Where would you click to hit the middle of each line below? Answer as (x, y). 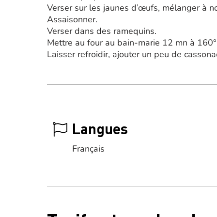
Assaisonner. (72, 19)
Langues (100, 128)
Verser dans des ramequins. (102, 31)
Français (88, 149)
